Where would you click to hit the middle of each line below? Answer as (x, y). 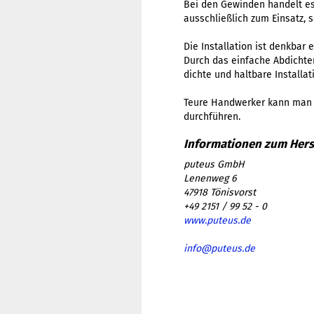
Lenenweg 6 (210, 179)
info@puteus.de (219, 249)
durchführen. (212, 117)
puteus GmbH (214, 165)
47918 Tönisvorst (220, 193)
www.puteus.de (217, 221)
